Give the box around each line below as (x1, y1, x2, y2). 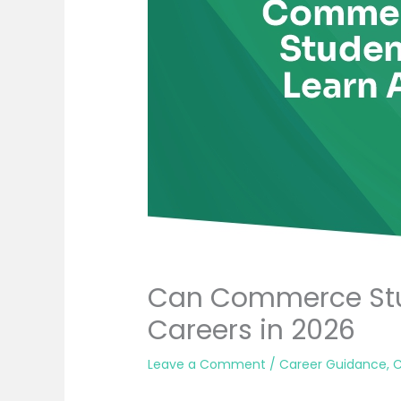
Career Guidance (279, 354, 388, 373)
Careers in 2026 (148, 311, 363, 349)
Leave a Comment (148, 354, 267, 373)
